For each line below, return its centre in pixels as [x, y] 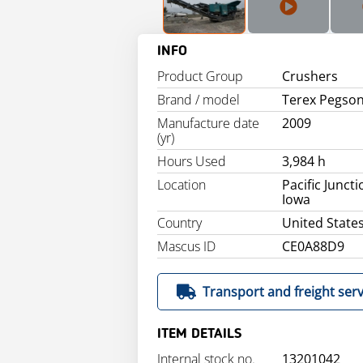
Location [181, 185]
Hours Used [192, 161]
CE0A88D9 [314, 246]
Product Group [200, 76]
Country [179, 223]
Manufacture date [208, 123]
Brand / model [199, 100]
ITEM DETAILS [199, 334]
